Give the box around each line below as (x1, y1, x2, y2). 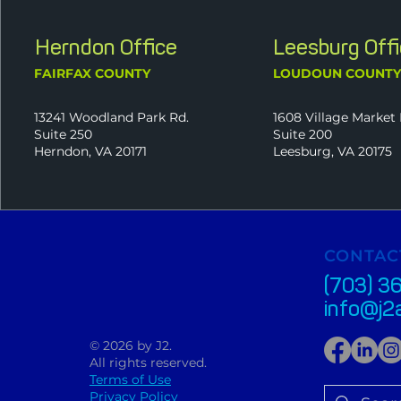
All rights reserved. (90, 354, 207, 371)
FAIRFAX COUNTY (33, 65, 150, 81)
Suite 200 (273, 126, 333, 142)
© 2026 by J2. (90, 337, 172, 354)
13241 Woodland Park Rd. (33, 109, 189, 125)
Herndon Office (34, 34, 177, 60)
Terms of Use (90, 371, 171, 388)
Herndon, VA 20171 (33, 143, 147, 159)
